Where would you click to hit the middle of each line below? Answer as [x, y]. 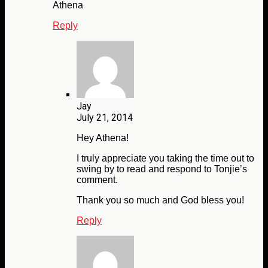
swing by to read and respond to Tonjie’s [162, 169]
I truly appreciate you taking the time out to [165, 159]
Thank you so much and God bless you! [160, 200]
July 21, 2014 [105, 118]
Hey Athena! [103, 138]
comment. [97, 180]
